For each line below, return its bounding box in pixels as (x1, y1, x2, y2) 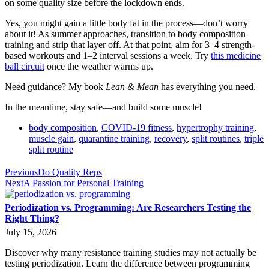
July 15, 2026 (5, 226, 56, 237)
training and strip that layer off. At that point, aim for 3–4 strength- (5, 40, 255, 50)
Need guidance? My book (5, 82, 106, 92)
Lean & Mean (106, 82, 159, 92)
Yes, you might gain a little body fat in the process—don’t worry (5, 18, 248, 28)
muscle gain (29, 133, 74, 144)
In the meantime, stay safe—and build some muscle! (5, 102, 202, 112)
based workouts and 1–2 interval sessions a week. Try (5, 50, 211, 61)
